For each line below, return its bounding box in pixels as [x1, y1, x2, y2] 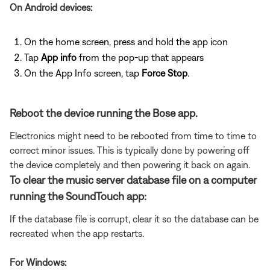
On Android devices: [10, 1, 92, 13]
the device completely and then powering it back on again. [10, 159, 250, 170]
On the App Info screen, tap [24, 67, 142, 78]
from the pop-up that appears [77, 51, 204, 63]
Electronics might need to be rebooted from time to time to [10, 130, 257, 141]
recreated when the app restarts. [10, 227, 144, 239]
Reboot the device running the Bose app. [10, 106, 198, 119]
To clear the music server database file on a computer [10, 173, 257, 186]
